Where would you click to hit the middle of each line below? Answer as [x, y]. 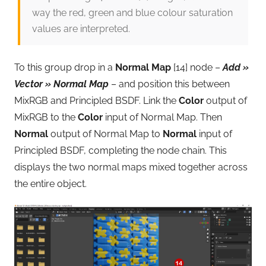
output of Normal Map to [105, 134]
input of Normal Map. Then [162, 117]
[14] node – [197, 67]
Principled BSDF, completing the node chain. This [121, 150]
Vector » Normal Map [61, 84]
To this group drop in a [65, 67]
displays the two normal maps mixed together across [131, 167]
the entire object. [50, 183]
